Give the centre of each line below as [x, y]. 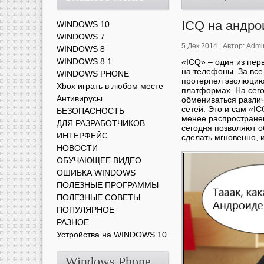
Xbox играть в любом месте [110, 86]
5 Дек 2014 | [202, 46]
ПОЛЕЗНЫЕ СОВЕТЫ [98, 197]
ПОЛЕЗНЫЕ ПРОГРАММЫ [108, 185]
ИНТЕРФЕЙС [82, 136]
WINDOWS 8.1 [84, 61]
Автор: [235, 46]
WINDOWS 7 [81, 37]
